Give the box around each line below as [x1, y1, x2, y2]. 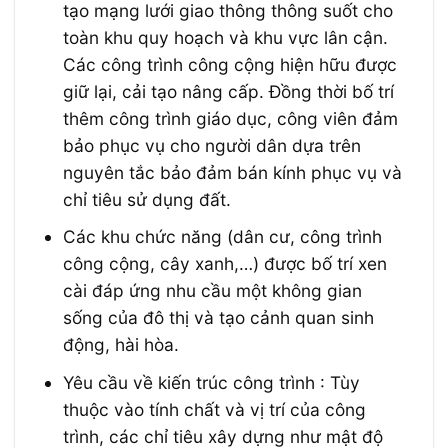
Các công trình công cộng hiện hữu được [63, 53, 398, 75]
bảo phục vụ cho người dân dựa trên [63, 134, 362, 156]
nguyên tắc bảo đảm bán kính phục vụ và [63, 161, 403, 183]
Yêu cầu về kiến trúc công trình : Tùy [63, 371, 361, 393]
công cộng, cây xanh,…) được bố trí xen [63, 253, 388, 275]
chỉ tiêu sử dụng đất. [63, 188, 232, 210]
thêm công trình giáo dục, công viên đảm [63, 107, 399, 129]
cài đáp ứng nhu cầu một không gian [63, 280, 363, 302]
